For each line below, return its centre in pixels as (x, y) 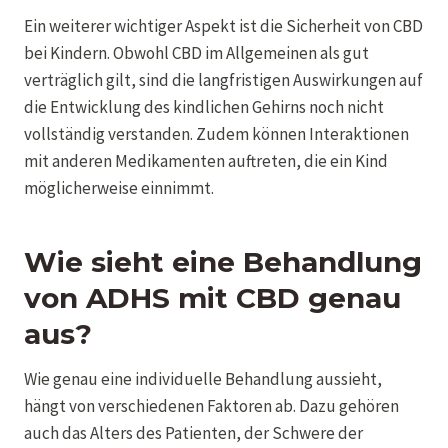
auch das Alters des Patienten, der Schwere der (193, 432)
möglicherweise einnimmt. (119, 187)
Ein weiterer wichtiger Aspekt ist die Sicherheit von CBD (223, 25)
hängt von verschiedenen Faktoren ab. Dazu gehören (211, 405)
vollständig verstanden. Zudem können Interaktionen (216, 133)
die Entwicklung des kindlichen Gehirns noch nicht (204, 106)
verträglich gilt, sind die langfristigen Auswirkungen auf (223, 79)
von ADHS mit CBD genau (212, 297)
